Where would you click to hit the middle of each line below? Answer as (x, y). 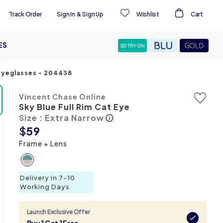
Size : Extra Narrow (61, 118)
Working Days (45, 187)
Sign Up (93, 14)
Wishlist (148, 14)
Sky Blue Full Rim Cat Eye (74, 107)
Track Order (25, 14)
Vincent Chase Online (62, 97)
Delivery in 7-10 (47, 178)
